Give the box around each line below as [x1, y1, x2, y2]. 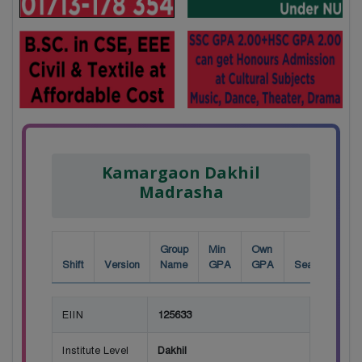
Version [104, 257, 140, 271]
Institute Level [62, 343, 128, 357]
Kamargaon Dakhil [102, 161, 260, 183]
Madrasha [138, 180, 224, 203]
